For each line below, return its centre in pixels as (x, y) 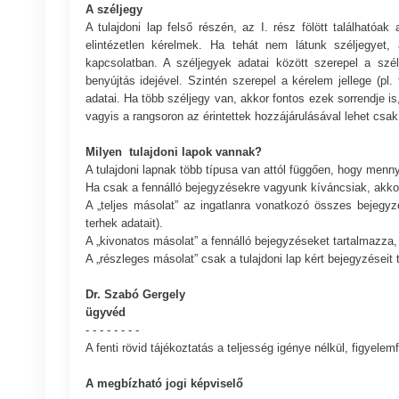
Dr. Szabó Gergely (135, 294)
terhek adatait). (124, 223)
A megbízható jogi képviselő (164, 383)
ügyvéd (105, 312)
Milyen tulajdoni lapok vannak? (173, 151)
